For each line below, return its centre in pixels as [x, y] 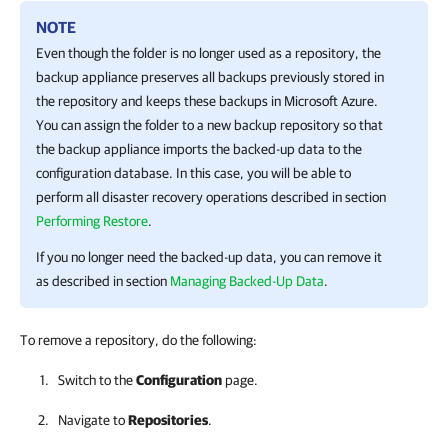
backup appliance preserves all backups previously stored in [210, 77]
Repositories [168, 420]
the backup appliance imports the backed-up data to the [199, 149]
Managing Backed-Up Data [247, 281]
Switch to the [97, 380]
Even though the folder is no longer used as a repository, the [208, 53]
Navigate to [93, 420]
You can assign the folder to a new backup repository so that [209, 125]
